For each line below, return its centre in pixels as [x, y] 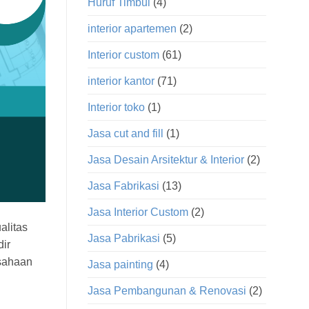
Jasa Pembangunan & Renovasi [167, 291]
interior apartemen [132, 29]
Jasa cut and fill [126, 134]
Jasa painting [120, 265]
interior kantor [121, 81]
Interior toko [116, 108]
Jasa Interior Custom [138, 212]
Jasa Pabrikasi [124, 239]
